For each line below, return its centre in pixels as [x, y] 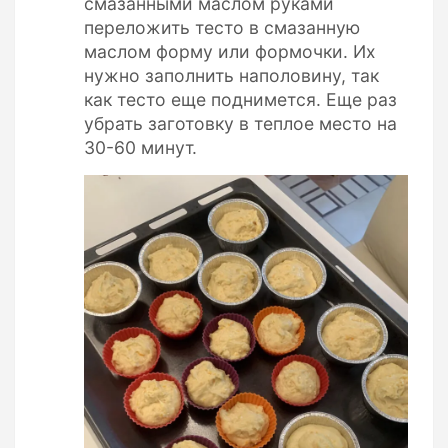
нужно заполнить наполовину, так [231, 75]
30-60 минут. [140, 147]
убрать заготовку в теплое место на [240, 123]
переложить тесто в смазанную [222, 27]
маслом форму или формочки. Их [230, 51]
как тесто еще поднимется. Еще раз [240, 99]
